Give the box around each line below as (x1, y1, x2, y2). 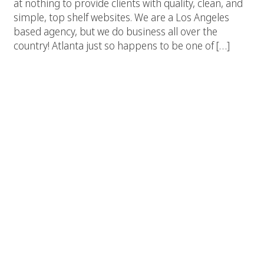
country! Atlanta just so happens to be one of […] (14, 38, 230, 52)
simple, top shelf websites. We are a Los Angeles (14, 9, 229, 24)
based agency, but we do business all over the (14, 24, 217, 38)
